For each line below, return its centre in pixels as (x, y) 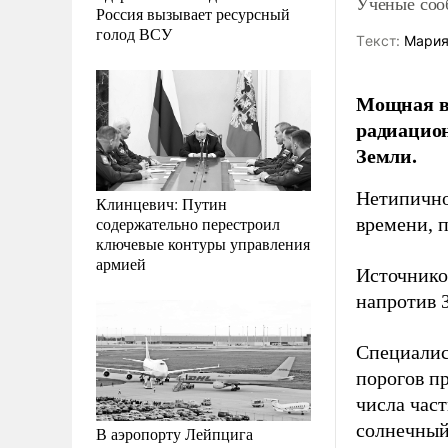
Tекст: (378, 40)
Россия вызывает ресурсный (193, 13)
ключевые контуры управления (203, 243)
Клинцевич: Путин (161, 203)
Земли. (386, 155)
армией (121, 263)
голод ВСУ (134, 33)
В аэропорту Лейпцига (174, 433)
